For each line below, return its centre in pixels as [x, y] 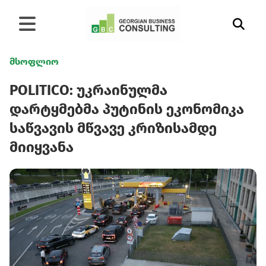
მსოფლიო [34, 61]
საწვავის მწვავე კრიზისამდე [113, 128]
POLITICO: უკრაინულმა [88, 90]
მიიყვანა [42, 147]
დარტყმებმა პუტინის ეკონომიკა [127, 109]
